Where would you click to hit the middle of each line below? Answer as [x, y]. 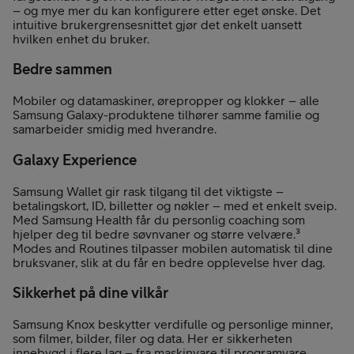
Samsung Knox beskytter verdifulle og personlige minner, [173, 324]
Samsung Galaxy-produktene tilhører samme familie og [166, 115]
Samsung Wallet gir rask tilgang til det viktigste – [148, 191]
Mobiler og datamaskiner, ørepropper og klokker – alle [166, 101]
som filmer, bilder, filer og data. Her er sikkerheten [153, 338]
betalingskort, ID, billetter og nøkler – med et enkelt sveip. [175, 205]
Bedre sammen [62, 69]
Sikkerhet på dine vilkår [90, 293]
